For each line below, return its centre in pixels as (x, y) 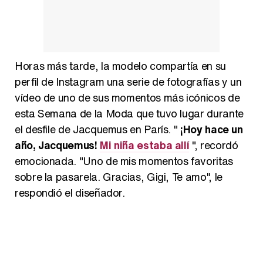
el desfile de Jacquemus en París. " (98, 129)
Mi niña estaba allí (145, 145)
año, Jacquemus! (58, 145)
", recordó (214, 145)
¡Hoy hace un (212, 129)
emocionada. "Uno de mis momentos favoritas (124, 161)
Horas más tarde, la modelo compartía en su (120, 66)
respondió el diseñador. (70, 193)
